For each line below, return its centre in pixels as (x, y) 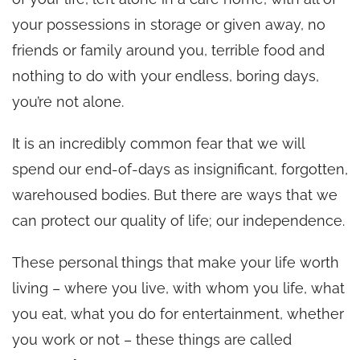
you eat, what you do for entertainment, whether (178, 313)
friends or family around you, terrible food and (168, 50)
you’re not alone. (68, 101)
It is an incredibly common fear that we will (158, 143)
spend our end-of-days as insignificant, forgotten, (180, 169)
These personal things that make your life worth (176, 262)
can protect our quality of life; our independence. (178, 220)
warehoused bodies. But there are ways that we (175, 194)
